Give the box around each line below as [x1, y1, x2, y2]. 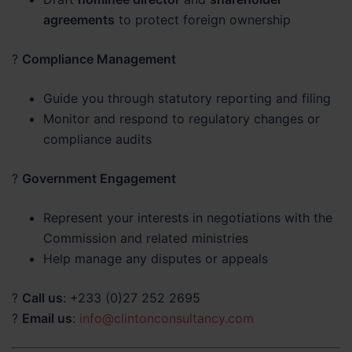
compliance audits [43, 131, 152, 147]
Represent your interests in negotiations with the [43, 210, 332, 225]
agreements [43, 12, 115, 27]
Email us [22, 310, 72, 326]
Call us [22, 290, 63, 306]
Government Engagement [22, 170, 176, 186]
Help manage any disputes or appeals [43, 251, 268, 266]
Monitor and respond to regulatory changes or [43, 111, 320, 126]
